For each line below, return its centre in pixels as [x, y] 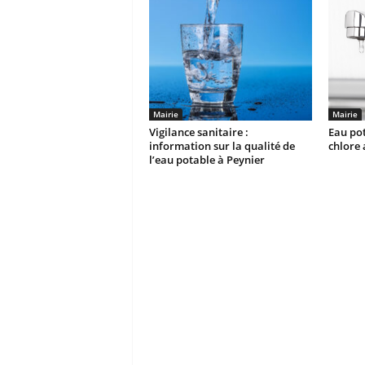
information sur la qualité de [222, 146]
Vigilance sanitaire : [198, 132]
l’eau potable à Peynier [207, 160]
